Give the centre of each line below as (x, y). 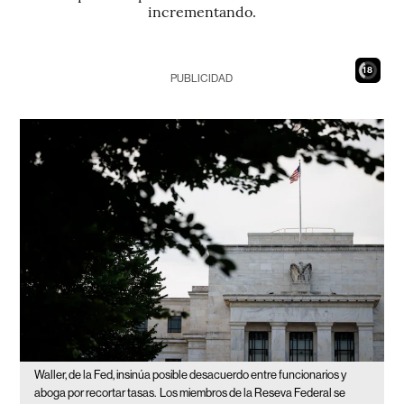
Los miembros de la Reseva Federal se (253, 392)
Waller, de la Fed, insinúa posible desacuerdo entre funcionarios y (191, 374)
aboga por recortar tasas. (96, 392)
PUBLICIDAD (202, 78)
